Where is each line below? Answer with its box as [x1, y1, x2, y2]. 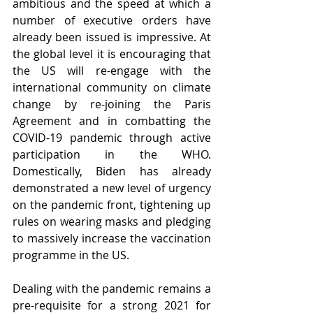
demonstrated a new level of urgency [13, 180, 211, 196]
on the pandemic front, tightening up [13, 197, 211, 212]
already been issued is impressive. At [13, 29, 211, 45]
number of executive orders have [13, 13, 211, 28]
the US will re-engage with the [13, 63, 211, 78]
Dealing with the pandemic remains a [13, 281, 211, 296]
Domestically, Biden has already [13, 163, 211, 179]
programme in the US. [13, 247, 132, 263]
